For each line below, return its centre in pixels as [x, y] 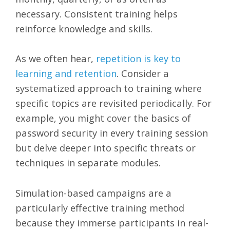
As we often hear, [54, 59]
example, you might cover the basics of [103, 118]
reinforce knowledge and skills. [84, 29]
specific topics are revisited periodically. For [113, 103]
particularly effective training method [100, 207]
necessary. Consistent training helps [97, 14]
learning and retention [66, 73]
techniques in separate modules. [88, 163]
